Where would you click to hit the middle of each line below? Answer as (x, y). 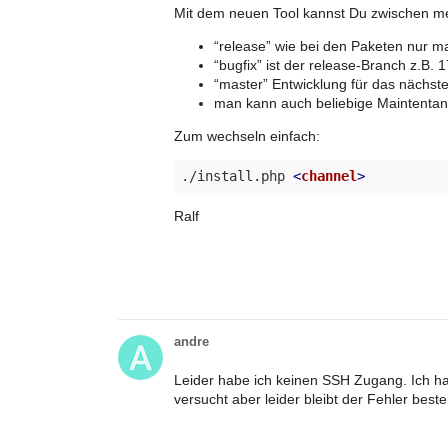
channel (329, 175)
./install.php (237, 175)
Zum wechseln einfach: (247, 135)
